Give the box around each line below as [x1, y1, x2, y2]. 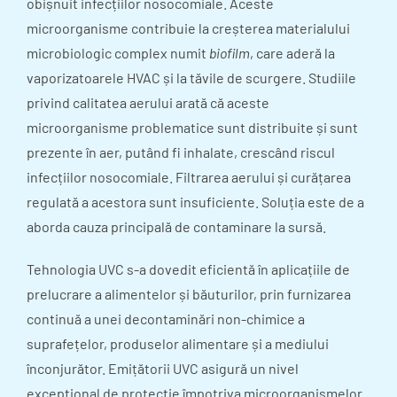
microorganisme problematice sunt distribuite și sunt [27, 119, 358, 136]
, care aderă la [250, 44, 335, 62]
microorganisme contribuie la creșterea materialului [27, 19, 350, 37]
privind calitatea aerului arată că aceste [27, 94, 269, 112]
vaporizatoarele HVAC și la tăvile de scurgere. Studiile [27, 69, 356, 87]
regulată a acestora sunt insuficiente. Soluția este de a [27, 193, 364, 211]
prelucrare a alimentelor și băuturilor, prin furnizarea [27, 285, 351, 303]
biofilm [209, 44, 250, 62]
